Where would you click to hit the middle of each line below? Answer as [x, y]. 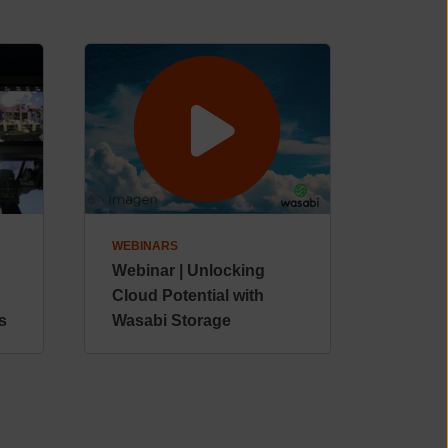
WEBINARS [144, 245]
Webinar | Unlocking [188, 270]
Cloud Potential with [187, 295]
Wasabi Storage [171, 320]
